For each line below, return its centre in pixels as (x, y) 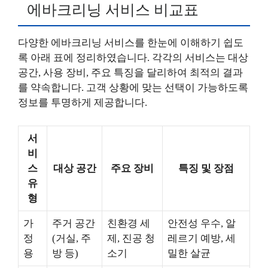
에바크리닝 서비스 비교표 (113, 10)
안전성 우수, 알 (202, 223)
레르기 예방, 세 (202, 238)
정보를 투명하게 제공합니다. (83, 103)
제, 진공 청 (131, 238)
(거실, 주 (71, 238)
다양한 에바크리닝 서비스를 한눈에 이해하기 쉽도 (131, 43)
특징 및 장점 (206, 168)
